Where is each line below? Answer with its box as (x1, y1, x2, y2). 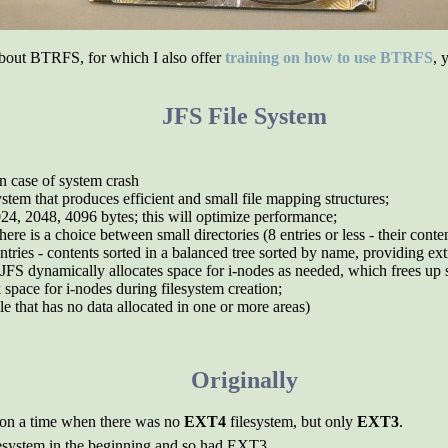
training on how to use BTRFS (225, 49, 433, 66)
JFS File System (161, 103, 327, 129)
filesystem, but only (226, 413, 357, 430)
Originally (190, 367, 298, 393)
